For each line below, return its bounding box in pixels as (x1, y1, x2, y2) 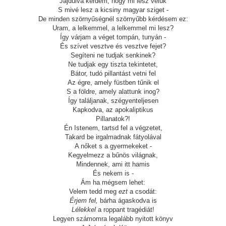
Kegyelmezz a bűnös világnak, (68, 151, 158, 159)
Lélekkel (72, 206, 96, 213)
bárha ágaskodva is (97, 197, 157, 204)
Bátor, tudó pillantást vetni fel (70, 70, 156, 77)
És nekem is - (92, 169, 134, 177)
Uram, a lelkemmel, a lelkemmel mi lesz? (52, 24, 174, 32)
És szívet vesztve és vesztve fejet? (60, 42, 166, 50)
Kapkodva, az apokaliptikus (73, 106, 153, 114)
